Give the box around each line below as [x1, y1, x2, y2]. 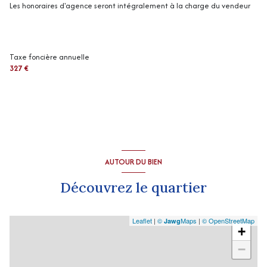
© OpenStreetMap [202, 216, 254, 226]
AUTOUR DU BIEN [105, 156, 162, 167]
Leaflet [132, 216, 152, 226]
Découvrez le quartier [60, 178, 207, 197]
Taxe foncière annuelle [10, 51, 89, 63]
